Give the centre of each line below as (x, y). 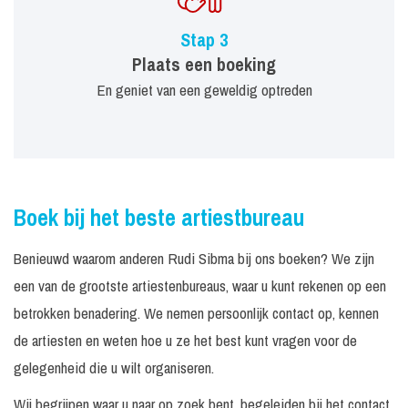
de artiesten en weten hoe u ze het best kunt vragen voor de (185, 341)
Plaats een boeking (204, 65)
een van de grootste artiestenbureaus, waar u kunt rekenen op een (200, 286)
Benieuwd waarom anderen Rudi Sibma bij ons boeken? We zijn (194, 259)
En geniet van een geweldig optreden (204, 90)
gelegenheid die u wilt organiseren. (114, 368)
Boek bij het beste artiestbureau (159, 218)
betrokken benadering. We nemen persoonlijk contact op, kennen (196, 313)
